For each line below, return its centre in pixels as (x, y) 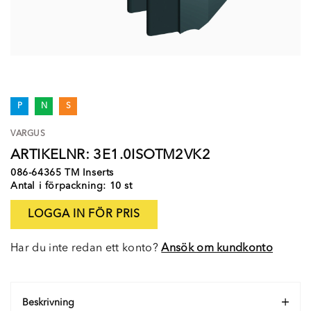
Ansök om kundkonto (217, 249)
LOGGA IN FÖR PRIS (84, 215)
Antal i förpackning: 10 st (72, 186)
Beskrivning (48, 303)
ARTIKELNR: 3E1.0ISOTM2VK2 (110, 155)
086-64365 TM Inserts (62, 173)
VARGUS (28, 134)
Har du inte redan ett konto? (86, 249)
